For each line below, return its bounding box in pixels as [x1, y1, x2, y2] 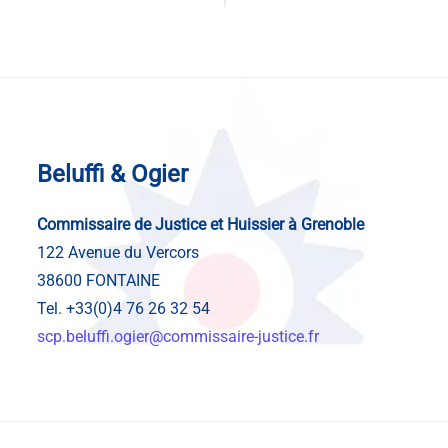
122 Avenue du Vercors [37, 242, 200, 262]
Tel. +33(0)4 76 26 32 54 [37, 298, 211, 318]
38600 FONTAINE [37, 270, 161, 290]
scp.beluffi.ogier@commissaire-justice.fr [37, 326, 320, 346]
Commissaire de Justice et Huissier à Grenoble [37, 214, 365, 234]
